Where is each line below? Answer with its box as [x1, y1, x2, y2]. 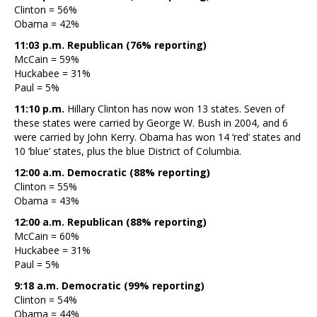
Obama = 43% [14, 193, 79, 207]
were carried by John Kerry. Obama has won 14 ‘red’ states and [14, 129, 301, 144]
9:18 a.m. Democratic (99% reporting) [14, 278, 204, 292]
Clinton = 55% [14, 179, 77, 193]
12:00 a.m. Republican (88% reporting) [14, 214, 207, 229]
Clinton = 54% [14, 292, 77, 306]
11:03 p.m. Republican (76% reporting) [14, 38, 207, 52]
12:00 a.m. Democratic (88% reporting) [14, 165, 210, 179]
